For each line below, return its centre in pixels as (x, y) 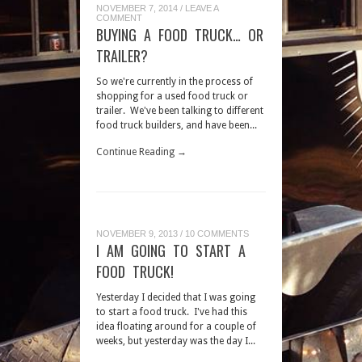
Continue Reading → (141, 152)
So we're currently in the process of (175, 82)
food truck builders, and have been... (177, 125)
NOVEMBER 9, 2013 (137, 234)
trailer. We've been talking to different (180, 111)
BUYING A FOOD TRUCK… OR (180, 35)
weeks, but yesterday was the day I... (176, 341)
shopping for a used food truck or (172, 96)
